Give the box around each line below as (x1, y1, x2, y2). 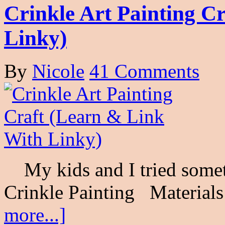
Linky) (4, 26, 67, 50)
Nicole (32, 60, 84, 82)
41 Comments (89, 60, 199, 82)
